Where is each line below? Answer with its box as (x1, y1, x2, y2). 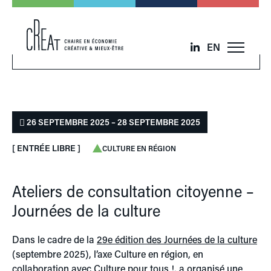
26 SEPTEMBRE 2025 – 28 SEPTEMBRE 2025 (25, 116, 200, 128)
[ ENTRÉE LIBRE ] (12, 142, 80, 154)
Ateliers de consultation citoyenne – (12, 180, 254, 201)
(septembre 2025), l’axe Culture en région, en (12, 247, 203, 260)
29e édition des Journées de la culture (97, 233, 257, 246)
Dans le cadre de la (12, 233, 97, 246)
